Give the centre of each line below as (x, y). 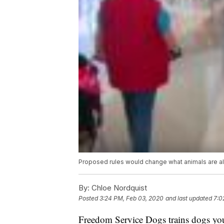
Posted (89, 198)
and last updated (189, 198)
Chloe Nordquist (118, 188)
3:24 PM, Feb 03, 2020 (131, 198)
